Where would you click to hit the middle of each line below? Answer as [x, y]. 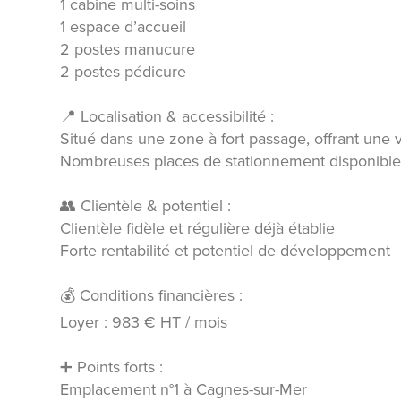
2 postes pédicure [124, 71]
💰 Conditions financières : [152, 295]
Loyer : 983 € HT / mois [144, 322]
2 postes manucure [128, 49]
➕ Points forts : [112, 367]
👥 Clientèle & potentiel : [146, 205]
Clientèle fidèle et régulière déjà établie [198, 228]
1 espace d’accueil [124, 26]
